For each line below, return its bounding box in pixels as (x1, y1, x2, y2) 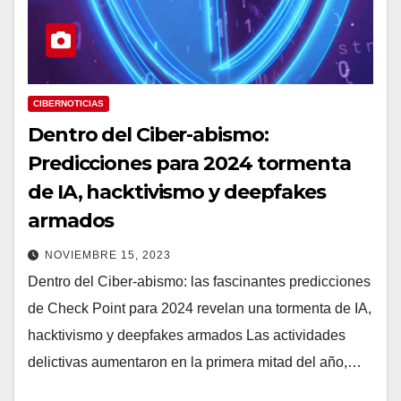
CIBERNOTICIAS (33, 98, 104, 108)
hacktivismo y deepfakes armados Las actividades (28, 327, 346, 343)
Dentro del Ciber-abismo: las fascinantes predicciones (28, 273, 371, 289)
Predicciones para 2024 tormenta (28, 150, 351, 175)
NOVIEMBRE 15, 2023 (45, 248, 171, 261)
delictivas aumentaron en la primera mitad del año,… (28, 354, 362, 370)
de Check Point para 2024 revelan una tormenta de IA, (28, 300, 371, 316)
